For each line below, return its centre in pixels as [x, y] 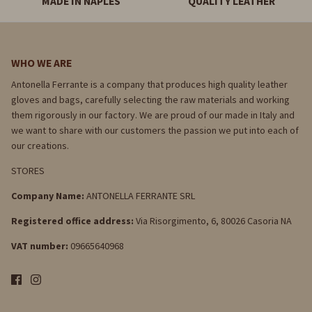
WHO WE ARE [41, 63]
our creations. [40, 146]
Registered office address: [72, 221]
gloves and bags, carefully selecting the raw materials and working [150, 100]
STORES [28, 171]
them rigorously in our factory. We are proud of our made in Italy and [153, 115]
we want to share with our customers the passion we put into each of [155, 131]
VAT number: [40, 246]
